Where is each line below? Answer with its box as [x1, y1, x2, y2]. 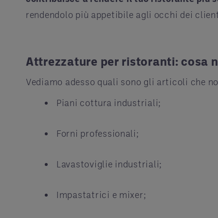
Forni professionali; [56, 127, 139, 139]
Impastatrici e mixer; [56, 189, 146, 200]
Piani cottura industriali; [56, 97, 162, 108]
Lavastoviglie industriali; [56, 158, 163, 169]
